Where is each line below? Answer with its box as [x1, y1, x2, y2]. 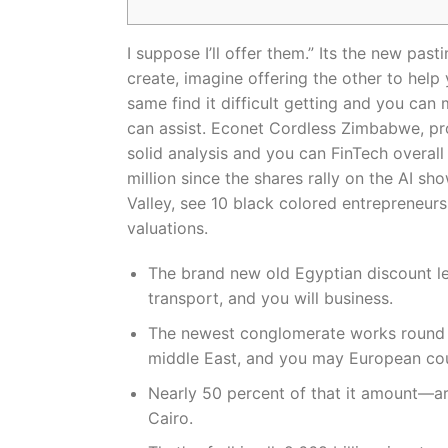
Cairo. [147, 407, 193, 428]
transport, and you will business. [147, 288, 393, 309]
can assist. [127, 117, 211, 138]
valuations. [127, 217, 208, 238]
